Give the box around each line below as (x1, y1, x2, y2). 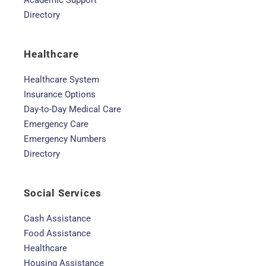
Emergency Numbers (24, 134, 106, 144)
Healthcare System (24, 74, 99, 85)
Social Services (24, 187, 102, 199)
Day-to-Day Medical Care (24, 104, 121, 115)
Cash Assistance (24, 213, 91, 224)
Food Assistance (24, 228, 91, 239)
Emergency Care (24, 119, 88, 129)
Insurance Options (24, 89, 96, 100)
